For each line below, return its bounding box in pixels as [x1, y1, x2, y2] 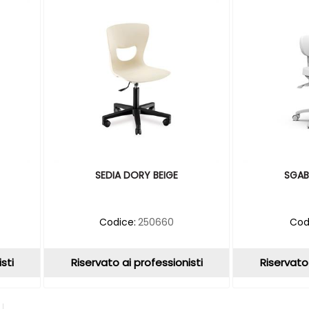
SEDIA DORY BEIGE [95, 168, 179, 182]
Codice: [99, 215, 137, 229]
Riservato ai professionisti [70, 255, 203, 270]
